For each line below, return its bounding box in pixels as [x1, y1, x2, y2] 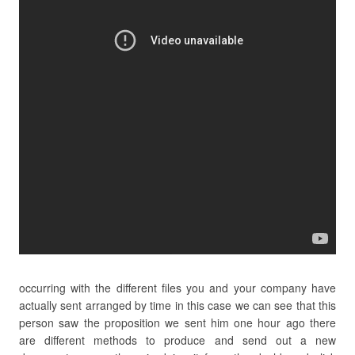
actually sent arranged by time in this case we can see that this [19, 297, 336, 313]
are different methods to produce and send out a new [19, 332, 336, 348]
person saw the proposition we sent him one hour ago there [19, 315, 336, 330]
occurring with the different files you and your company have [19, 280, 336, 296]
